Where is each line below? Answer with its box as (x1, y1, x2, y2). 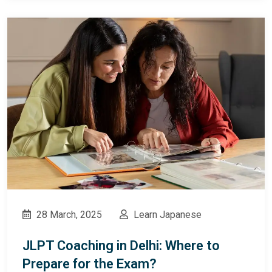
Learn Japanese (131, 208, 202, 220)
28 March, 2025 (34, 208, 102, 220)
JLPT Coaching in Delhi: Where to (22, 237, 220, 253)
